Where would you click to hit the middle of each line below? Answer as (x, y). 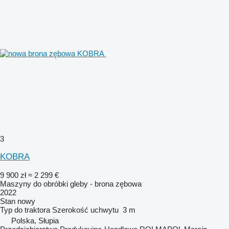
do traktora (32, 210)
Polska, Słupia (35, 220)
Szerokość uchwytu (85, 210)
